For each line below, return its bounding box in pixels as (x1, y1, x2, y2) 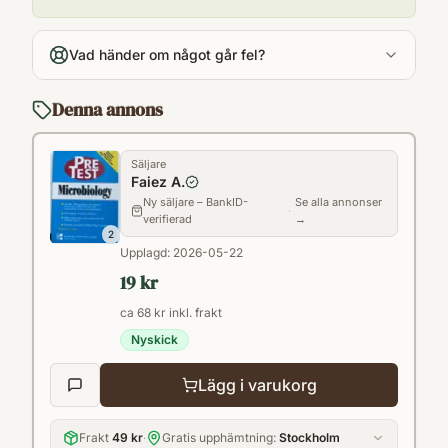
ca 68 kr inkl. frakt (120, 305, 222, 321)
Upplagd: (120, 245, 173, 261)
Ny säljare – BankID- (143, 195, 248, 210)
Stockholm (279, 430, 340, 446)
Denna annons (52, 97, 163, 123)
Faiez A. (131, 173, 185, 191)
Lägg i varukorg (197, 375, 317, 396)
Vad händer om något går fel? (69, 46, 265, 64)
